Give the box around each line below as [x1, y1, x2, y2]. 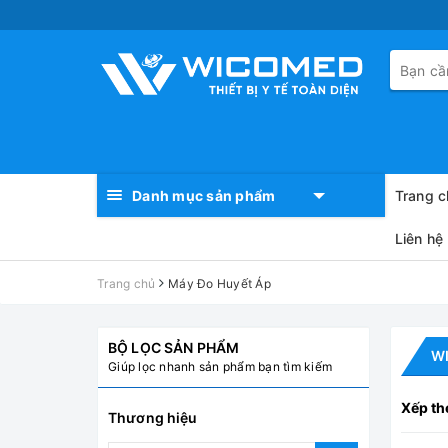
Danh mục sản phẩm [132, 187, 276, 204]
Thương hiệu [108, 409, 198, 426]
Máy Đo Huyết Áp [168, 276, 271, 291]
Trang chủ [97, 276, 156, 291]
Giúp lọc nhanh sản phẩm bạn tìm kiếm [108, 359, 332, 374]
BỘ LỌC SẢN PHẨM [108, 339, 240, 356]
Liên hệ [394, 230, 444, 247]
